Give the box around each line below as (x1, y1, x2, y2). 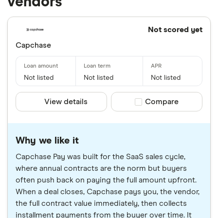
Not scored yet (147, 26, 202, 34)
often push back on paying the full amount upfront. (16, 176, 197, 184)
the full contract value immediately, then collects (16, 200, 187, 208)
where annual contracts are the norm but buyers (16, 164, 187, 173)
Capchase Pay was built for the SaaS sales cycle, (16, 153, 185, 161)
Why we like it (16, 136, 79, 146)
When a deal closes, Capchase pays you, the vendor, (16, 188, 200, 196)
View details (44, 98, 88, 106)
